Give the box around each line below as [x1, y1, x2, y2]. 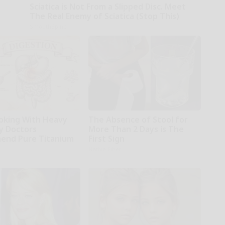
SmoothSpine [29, 22, 67, 30]
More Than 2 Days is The [88, 123, 184, 135]
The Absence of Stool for [88, 114, 188, 125]
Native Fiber [88, 145, 122, 153]
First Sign [88, 133, 125, 144]
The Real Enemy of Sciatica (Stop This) [29, 10, 179, 22]
